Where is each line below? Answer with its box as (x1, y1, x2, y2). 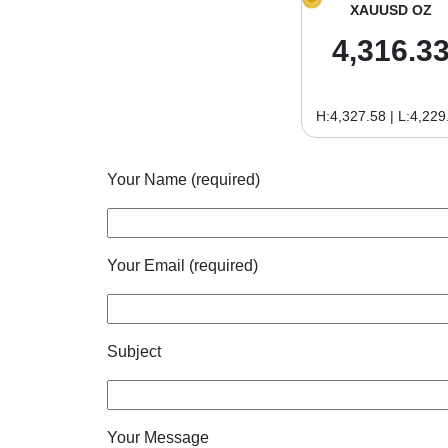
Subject (107, 343, 161, 360)
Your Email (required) (107, 257, 258, 274)
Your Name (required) (107, 171, 260, 188)
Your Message (107, 429, 209, 446)
